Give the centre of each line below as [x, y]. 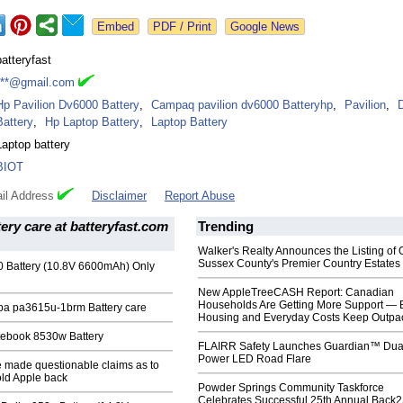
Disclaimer [119, 196]
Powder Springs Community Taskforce [291, 388]
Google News [265, 27]
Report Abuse [200, 196]
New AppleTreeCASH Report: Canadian [296, 293]
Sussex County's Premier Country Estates [299, 264]
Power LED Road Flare [255, 359]
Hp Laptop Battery [92, 122]
